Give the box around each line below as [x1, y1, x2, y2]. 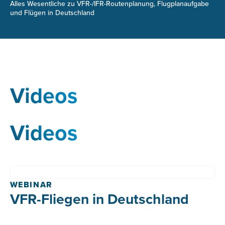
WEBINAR [10, 178, 53, 190]
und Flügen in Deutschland [10, 8, 94, 18]
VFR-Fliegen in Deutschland [10, 188, 189, 209]
